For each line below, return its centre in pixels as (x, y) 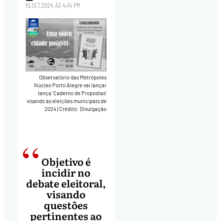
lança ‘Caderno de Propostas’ (72, 93)
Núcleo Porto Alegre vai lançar (70, 85)
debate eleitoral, (66, 183)
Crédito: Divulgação (83, 109)
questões (66, 205)
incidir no (66, 172)
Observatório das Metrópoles (73, 77)
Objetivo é (66, 162)
